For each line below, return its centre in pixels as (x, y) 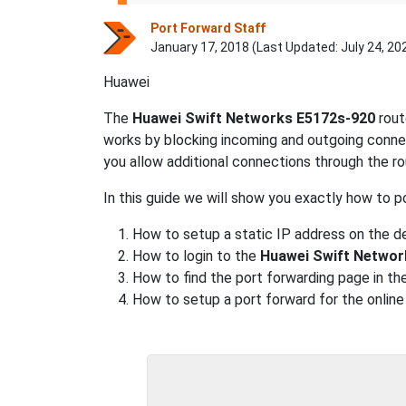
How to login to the (196, 256)
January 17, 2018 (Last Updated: (246, 47)
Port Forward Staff (208, 28)
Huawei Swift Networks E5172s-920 (254, 118)
